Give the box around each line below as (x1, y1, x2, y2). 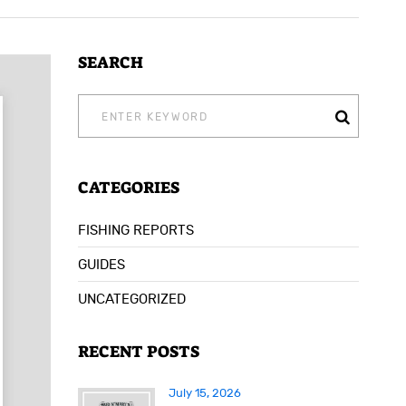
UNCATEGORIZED (78, 292, 186, 307)
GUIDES (78, 257, 125, 273)
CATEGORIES (78, 177, 179, 198)
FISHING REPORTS (78, 223, 194, 238)
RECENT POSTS (78, 341, 199, 362)
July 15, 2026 (169, 386, 241, 401)
